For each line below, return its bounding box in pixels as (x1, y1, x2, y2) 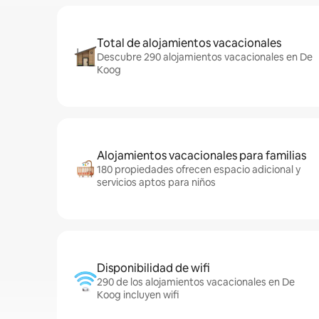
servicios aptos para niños (97, 176, 216, 189)
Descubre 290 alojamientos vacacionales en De (97, 51, 313, 63)
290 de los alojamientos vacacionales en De (97, 276, 295, 288)
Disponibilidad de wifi (97, 261, 210, 276)
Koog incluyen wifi (97, 288, 179, 301)
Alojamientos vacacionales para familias (97, 148, 306, 163)
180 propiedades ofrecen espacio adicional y (97, 163, 300, 176)
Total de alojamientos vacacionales (97, 36, 281, 51)
